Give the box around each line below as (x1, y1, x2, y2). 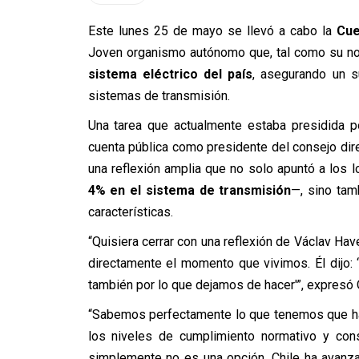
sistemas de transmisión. (87, 88, 230, 103)
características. (87, 204, 173, 220)
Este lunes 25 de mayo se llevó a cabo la (87, 23, 337, 38)
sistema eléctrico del (87, 67, 222, 82)
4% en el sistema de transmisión (87, 183, 292, 198)
